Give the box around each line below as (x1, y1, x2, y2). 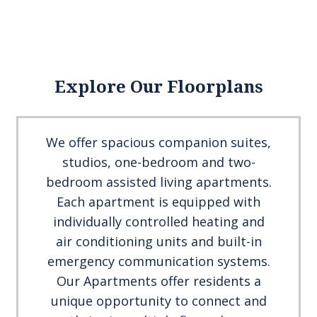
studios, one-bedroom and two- (62, 154, 255, 171)
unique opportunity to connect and (50, 292, 267, 309)
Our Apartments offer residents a (56, 272, 261, 289)
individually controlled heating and (52, 213, 265, 230)
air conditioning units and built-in (55, 233, 262, 250)
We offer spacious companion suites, (46, 134, 271, 151)
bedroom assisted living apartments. (45, 173, 272, 190)
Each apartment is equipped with (57, 193, 260, 210)
